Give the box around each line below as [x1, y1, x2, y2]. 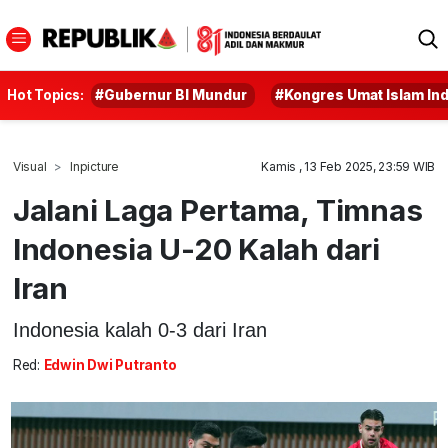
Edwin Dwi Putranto [43, 357, 177, 374]
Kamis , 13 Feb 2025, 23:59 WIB [261, 159, 436, 174]
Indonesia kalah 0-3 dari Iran [12, 318, 267, 341]
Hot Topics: [7, 87, 84, 103]
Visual [12, 159, 47, 174]
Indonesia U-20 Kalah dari [12, 231, 380, 267]
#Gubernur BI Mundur [95, 87, 248, 103]
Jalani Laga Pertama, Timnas [12, 192, 423, 228]
